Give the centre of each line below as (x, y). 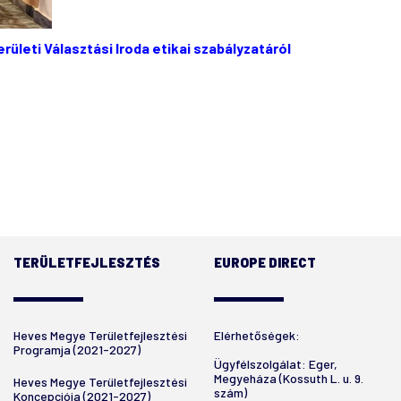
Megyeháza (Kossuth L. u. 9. (289, 378)
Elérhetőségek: (257, 335)
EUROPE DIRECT (265, 262)
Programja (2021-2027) (77, 350)
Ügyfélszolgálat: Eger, (276, 364)
